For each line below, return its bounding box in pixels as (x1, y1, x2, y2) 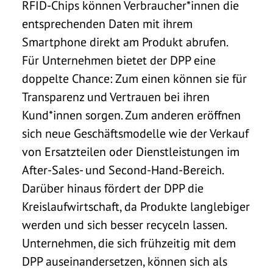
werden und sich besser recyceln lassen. (22, 216, 226, 233)
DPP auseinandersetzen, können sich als (22, 253, 227, 269)
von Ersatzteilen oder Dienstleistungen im (22, 143, 239, 160)
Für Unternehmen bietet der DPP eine (22, 52, 216, 68)
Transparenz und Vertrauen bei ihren (22, 88, 210, 105)
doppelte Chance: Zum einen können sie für (22, 70, 247, 87)
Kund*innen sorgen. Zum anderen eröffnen (22, 107, 241, 123)
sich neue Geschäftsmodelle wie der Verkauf (22, 125, 249, 141)
